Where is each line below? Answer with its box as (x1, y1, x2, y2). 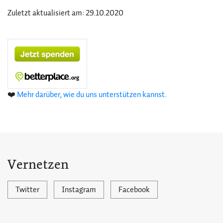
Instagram (62, 184, 96, 196)
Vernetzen (7, 155, 69, 174)
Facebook (118, 184, 150, 196)
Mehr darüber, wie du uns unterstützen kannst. (17, 89, 167, 101)
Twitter (15, 184, 39, 196)
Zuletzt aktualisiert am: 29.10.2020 (7, 7, 123, 19)
